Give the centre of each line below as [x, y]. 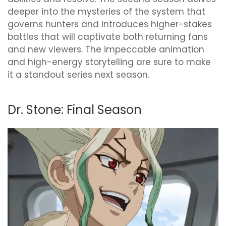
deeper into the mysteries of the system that [106, 12]
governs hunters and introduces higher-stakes [110, 24]
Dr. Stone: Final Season [75, 110]
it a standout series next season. [78, 75]
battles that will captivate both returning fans [108, 37]
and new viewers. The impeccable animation [106, 49]
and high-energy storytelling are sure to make [109, 62]
